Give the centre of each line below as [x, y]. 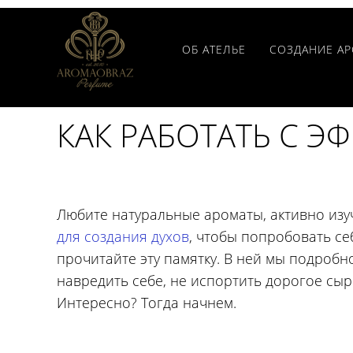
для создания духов [123, 236]
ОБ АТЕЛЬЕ [214, 49]
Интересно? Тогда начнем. [147, 303]
